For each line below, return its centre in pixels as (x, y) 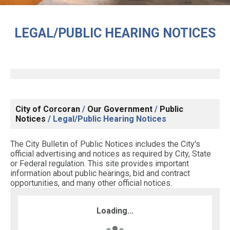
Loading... (115, 211)
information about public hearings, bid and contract (100, 173)
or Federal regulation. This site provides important (100, 164)
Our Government (120, 109)
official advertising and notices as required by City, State (111, 154)
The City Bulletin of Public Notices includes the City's (105, 144)
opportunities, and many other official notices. (91, 183)
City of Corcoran (48, 109)
